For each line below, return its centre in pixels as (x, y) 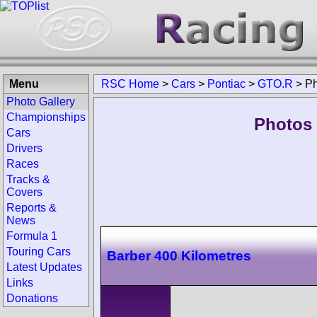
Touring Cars (39, 252)
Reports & (31, 208)
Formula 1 (32, 236)
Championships (46, 117)
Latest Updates (44, 267)
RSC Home (130, 84)
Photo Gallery (41, 102)
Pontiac (226, 84)
